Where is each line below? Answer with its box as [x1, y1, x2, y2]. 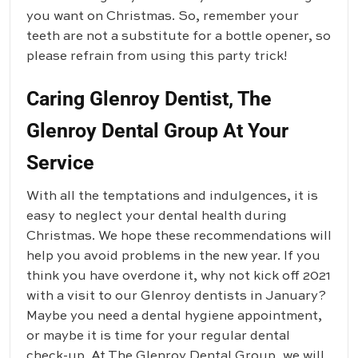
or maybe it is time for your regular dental [26, 330, 290, 344]
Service [26, 151, 94, 175]
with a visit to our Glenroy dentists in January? [26, 290, 326, 304]
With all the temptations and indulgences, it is [26, 190, 318, 204]
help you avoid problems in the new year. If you [26, 250, 320, 264]
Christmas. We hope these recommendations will [26, 230, 332, 244]
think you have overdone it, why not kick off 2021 [26, 270, 331, 284]
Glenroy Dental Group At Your [26, 119, 288, 143]
